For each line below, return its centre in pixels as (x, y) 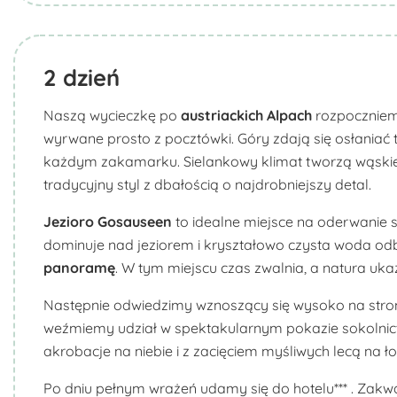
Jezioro (70, 222)
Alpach (289, 115)
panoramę (79, 268)
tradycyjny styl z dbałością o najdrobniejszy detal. (207, 184)
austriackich (222, 115)
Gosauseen (135, 222)
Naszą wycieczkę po (112, 115)
